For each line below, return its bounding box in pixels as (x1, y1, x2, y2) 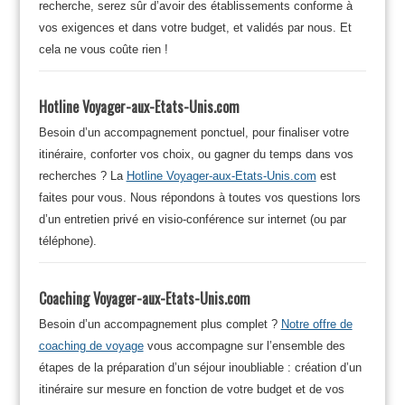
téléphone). (38, 233, 97, 248)
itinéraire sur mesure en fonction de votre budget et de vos (38, 381, 344, 396)
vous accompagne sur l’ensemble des (143, 338, 345, 353)
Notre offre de (280, 316, 353, 331)
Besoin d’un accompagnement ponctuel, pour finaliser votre (38, 125, 349, 139)
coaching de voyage (38, 338, 144, 353)
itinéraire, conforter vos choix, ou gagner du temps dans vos (38, 146, 353, 161)
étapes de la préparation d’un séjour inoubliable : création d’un (38, 360, 362, 374)
